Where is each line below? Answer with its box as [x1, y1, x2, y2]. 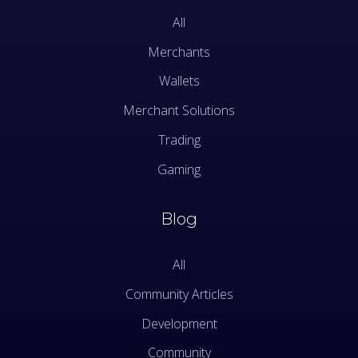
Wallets [158, 72, 200, 90]
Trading [157, 130, 201, 149]
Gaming [157, 160, 201, 178]
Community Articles [125, 284, 233, 303]
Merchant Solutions [123, 101, 235, 120]
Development [141, 314, 217, 332]
